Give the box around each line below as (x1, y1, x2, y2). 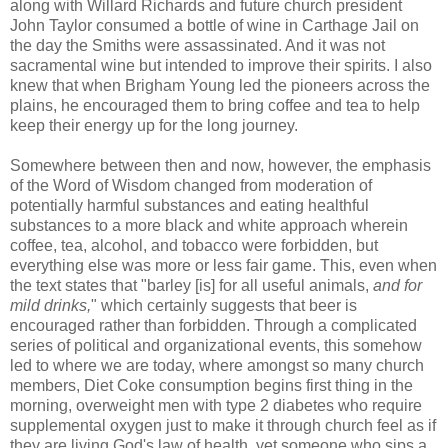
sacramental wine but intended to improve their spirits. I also (10, 57, 432, 75)
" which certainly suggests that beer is (91, 297, 357, 315)
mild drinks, (10, 297, 91, 315)
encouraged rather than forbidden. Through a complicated (10, 317, 417, 335)
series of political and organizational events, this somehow (10, 337, 422, 355)
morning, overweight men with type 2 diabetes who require (10, 397, 422, 415)
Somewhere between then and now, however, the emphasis (10, 157, 431, 175)
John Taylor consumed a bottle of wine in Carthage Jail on (10, 17, 419, 35)
